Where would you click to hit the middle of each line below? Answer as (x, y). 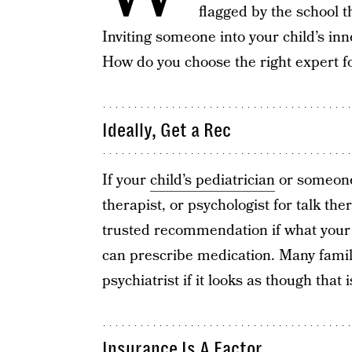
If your (126, 180)
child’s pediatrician (212, 180)
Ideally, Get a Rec (166, 130)
